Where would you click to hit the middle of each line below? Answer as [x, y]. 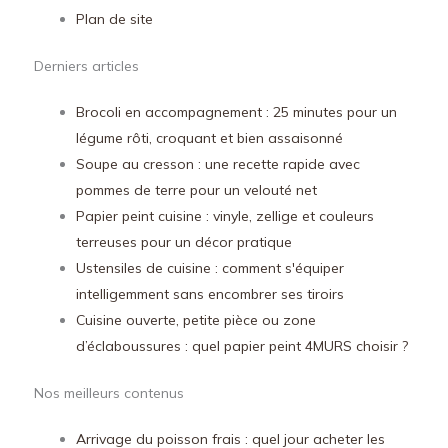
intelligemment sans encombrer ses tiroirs [210, 294]
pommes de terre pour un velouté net [196, 190]
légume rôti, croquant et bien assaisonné [209, 138]
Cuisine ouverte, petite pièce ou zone [196, 320]
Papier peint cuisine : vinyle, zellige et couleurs [225, 216]
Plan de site [114, 19]
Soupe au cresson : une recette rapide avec [218, 164]
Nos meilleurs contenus [109, 393]
